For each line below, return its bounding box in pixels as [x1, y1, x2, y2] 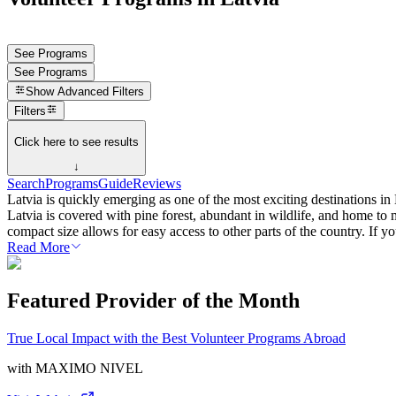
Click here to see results [14, 134, 139, 148]
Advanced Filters [57, 85, 145, 99]
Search [7, 176, 45, 192]
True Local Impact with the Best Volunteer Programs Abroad [7, 330, 346, 346]
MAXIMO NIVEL [35, 360, 143, 376]
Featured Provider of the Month [7, 289, 300, 312]
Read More [7, 240, 70, 255]
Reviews [133, 176, 181, 192]
